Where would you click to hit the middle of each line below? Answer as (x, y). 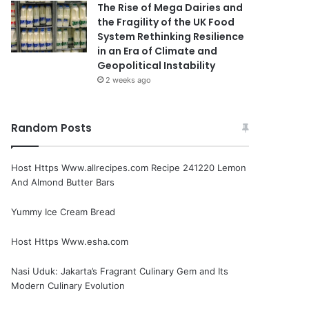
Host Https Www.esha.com (70, 241)
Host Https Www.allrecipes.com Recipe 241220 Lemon (129, 168)
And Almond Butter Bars (63, 182)
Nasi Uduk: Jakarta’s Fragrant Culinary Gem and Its (120, 271)
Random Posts (52, 128)
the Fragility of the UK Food (166, 22)
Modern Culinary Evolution (68, 286)
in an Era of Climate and (158, 51)
